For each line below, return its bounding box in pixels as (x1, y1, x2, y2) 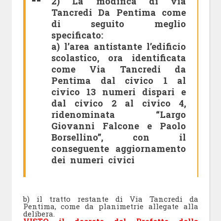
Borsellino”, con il (51, 131, 186, 144)
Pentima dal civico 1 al (51, 74, 186, 87)
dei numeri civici (51, 154, 135, 166)
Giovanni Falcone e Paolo (51, 120, 186, 132)
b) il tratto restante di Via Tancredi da (23, 194, 198, 204)
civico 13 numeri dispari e (51, 86, 186, 98)
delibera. (23, 209, 55, 219)
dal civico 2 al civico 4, (51, 97, 186, 110)
